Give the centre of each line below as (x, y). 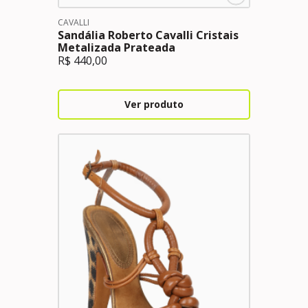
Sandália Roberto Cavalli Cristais (148, 35)
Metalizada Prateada (117, 47)
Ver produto (154, 104)
